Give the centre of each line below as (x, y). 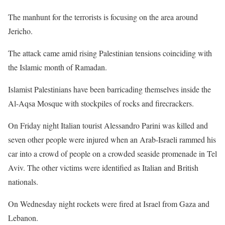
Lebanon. (23, 217)
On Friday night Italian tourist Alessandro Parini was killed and (108, 125)
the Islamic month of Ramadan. (58, 67)
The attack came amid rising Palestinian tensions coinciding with (110, 53)
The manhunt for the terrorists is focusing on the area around (103, 17)
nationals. (23, 181)
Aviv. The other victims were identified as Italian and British (103, 167)
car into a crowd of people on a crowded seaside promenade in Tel (113, 153)
